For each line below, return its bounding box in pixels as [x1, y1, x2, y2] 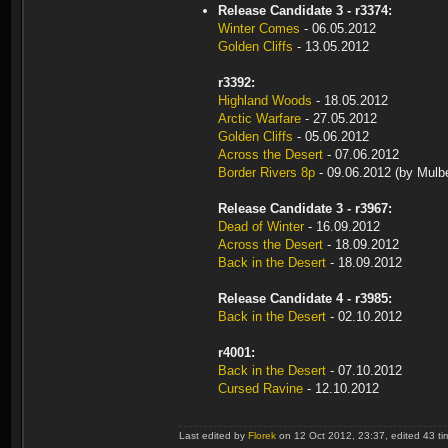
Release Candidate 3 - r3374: [218, 3, 392, 18]
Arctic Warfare [218, 111, 301, 126]
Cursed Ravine [218, 381, 303, 396]
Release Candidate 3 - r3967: [218, 201, 392, 216]
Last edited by [179, 430, 248, 441]
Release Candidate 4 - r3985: [218, 291, 392, 306]
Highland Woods [218, 93, 312, 108]
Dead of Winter [218, 219, 304, 234]
